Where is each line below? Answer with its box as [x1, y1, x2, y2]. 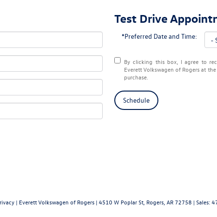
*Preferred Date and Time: [122, 31, 197, 41]
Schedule [123, 95, 150, 105]
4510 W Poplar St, [97, 198, 145, 206]
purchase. [124, 73, 148, 81]
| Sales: [192, 198, 212, 206]
